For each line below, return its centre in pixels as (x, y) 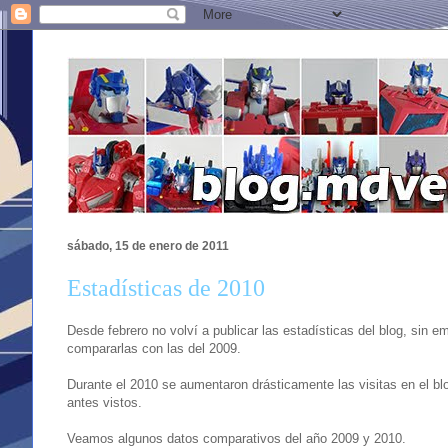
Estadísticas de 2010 (166, 288)
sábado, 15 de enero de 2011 (148, 246)
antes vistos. (104, 402)
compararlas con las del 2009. (154, 348)
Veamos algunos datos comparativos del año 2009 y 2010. (236, 438)
